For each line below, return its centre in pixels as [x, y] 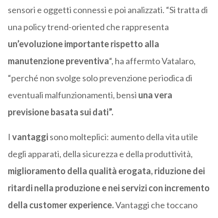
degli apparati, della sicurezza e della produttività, [100, 154]
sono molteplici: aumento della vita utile [123, 137]
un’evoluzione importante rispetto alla [83, 44]
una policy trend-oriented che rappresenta [88, 27]
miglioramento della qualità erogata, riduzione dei [106, 171]
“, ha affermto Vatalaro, [152, 61]
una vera [155, 95]
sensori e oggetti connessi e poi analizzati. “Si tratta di [108, 10]
